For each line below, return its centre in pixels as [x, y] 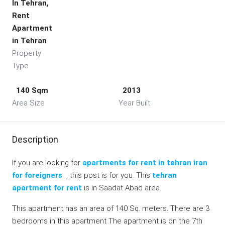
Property [27, 53]
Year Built [134, 103]
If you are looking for [47, 163]
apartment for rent [47, 188]
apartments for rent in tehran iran [145, 163]
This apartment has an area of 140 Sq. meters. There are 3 [111, 208]
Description [35, 139]
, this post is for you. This [107, 175]
